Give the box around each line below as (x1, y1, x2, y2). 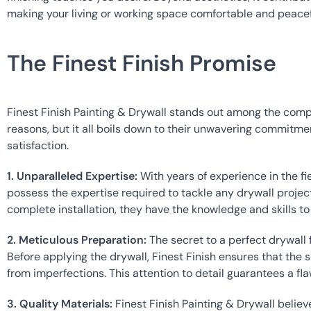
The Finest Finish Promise (7, 49, 276, 78)
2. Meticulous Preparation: (7, 233, 146, 248)
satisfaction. (7, 138, 69, 153)
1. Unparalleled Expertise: (7, 169, 137, 184)
